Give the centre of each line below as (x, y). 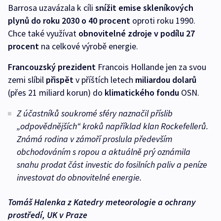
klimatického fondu (142, 93)
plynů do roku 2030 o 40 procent (69, 21)
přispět (60, 80)
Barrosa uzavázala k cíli (52, 8)
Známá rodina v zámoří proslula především (94, 139)
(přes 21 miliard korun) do (56, 93)
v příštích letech (104, 80)
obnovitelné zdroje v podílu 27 (137, 34)
